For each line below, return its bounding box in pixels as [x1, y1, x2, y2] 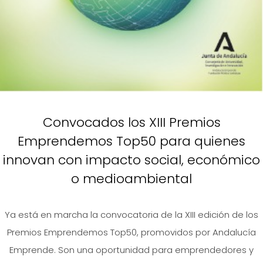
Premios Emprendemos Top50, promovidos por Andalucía [7, 225, 256, 238]
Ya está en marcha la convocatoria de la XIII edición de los [5, 208, 258, 221]
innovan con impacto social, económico [3, 150, 260, 169]
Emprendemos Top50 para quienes [18, 131, 245, 150]
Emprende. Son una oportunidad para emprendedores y [9, 243, 254, 256]
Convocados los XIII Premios [42, 113, 221, 131]
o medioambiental [71, 169, 192, 188]
